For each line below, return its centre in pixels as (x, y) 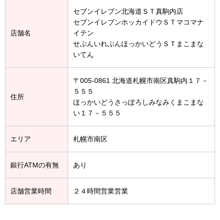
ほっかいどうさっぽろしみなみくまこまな (138, 102)
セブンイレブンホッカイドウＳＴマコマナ (138, 22)
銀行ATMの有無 (35, 165)
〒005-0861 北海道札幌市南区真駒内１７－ (141, 80)
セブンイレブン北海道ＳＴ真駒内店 (128, 11)
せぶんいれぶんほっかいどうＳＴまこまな (138, 43)
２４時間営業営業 (101, 191)
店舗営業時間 (31, 191)
